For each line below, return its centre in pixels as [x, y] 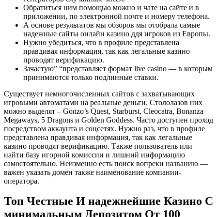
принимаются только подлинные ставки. [91, 77]
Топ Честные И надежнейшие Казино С [108, 201]
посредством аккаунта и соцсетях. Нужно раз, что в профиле [104, 128]
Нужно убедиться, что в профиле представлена [101, 42]
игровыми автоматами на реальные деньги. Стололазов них [103, 102]
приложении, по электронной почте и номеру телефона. [116, 16]
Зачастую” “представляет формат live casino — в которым [118, 68]
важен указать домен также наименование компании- [93, 172]
